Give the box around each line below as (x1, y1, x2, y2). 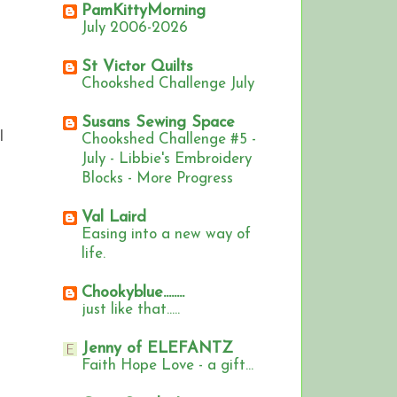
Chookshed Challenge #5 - (82, 132, 256, 148)
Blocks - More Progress (82, 171, 233, 187)
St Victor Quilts (82, 58, 193, 76)
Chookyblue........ (82, 284, 184, 302)
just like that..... (82, 302, 180, 318)
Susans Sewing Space (82, 114, 235, 132)
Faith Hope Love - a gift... (82, 358, 253, 374)
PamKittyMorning (82, 3, 206, 20)
